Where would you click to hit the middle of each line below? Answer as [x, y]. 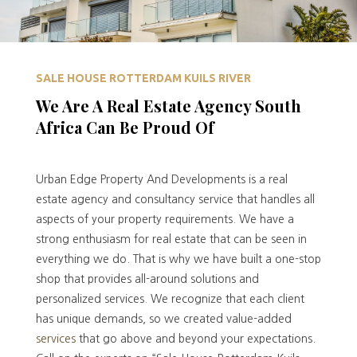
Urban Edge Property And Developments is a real [161, 180]
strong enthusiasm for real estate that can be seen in [171, 239]
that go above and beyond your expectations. [195, 339]
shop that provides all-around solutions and [147, 279]
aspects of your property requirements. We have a [165, 220]
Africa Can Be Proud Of [125, 127]
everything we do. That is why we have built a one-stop [178, 259]
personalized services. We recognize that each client [170, 299]
